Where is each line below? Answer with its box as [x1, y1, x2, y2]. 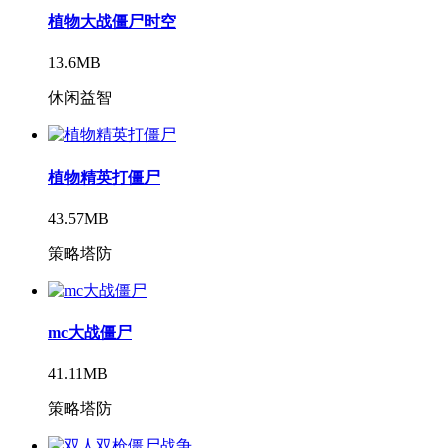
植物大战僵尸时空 [48, 12, 176, 30]
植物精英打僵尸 [48, 168, 160, 186]
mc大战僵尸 [48, 324, 132, 342]
